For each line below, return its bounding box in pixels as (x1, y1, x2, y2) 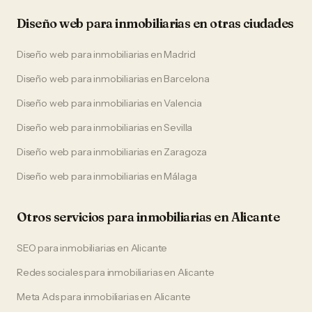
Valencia (164, 97, 203, 109)
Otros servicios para (17, 209, 136, 225)
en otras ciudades (190, 15, 294, 31)
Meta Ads (17, 290, 59, 303)
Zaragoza (164, 146, 208, 158)
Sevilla (164, 121, 193, 134)
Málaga (164, 170, 197, 182)
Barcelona (164, 72, 210, 85)
